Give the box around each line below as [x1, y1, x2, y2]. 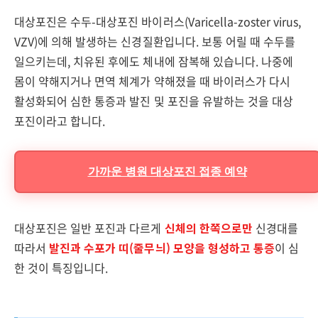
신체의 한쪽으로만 [164, 219, 253, 236]
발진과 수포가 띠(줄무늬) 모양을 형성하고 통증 [49, 239, 275, 256]
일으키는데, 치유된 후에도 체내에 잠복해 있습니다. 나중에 [14, 53, 294, 70]
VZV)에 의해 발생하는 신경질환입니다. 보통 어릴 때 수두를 [14, 33, 296, 50]
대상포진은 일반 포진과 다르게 [14, 219, 165, 236]
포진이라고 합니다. [14, 112, 106, 129]
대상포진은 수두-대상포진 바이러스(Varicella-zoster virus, [14, 13, 302, 30]
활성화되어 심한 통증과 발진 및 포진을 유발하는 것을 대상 [14, 92, 294, 109]
